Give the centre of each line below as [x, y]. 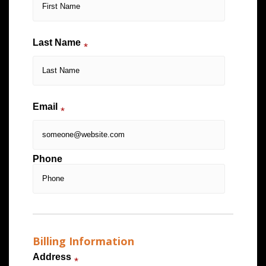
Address [52, 256]
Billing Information [83, 241]
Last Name [57, 42]
